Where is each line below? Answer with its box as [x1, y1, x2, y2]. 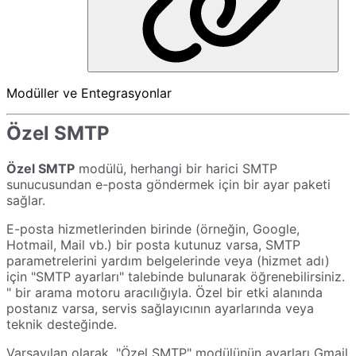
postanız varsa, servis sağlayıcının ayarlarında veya [6, 300, 314, 316]
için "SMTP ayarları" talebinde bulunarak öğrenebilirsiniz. [6, 268, 345, 284]
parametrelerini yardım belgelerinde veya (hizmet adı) [6, 252, 330, 269]
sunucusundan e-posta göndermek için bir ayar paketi [6, 176, 331, 192]
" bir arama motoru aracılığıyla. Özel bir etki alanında [6, 284, 323, 300]
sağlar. [6, 192, 45, 208]
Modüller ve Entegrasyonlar [6, 84, 172, 101]
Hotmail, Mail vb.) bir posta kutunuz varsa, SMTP [6, 236, 300, 253]
